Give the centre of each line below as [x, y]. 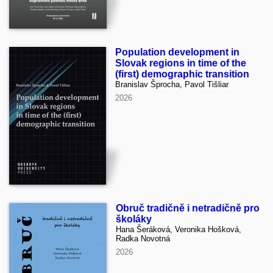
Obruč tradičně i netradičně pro [188, 208]
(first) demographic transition [182, 74]
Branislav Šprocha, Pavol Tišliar [172, 84]
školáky [134, 219]
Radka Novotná [143, 238]
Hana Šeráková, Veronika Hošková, [179, 229]
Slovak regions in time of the [181, 63]
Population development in [177, 52]
